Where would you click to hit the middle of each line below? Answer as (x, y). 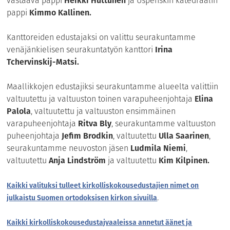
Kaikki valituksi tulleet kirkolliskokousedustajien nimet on (103, 186)
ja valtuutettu (132, 161)
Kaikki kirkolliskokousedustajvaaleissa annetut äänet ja (100, 223)
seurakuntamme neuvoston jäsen (69, 148)
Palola (19, 111)
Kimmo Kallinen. (61, 13)
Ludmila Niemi (158, 148)
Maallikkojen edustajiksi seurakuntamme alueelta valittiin (113, 87)
